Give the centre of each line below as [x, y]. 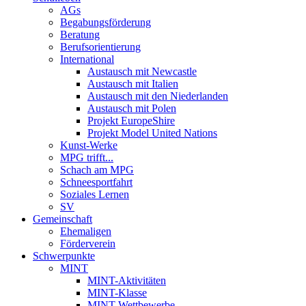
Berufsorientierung [100, 47]
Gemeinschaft [62, 219]
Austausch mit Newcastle [142, 71]
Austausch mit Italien [133, 84]
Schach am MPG [97, 170]
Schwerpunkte [64, 256]
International [87, 59]
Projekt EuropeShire [131, 121]
